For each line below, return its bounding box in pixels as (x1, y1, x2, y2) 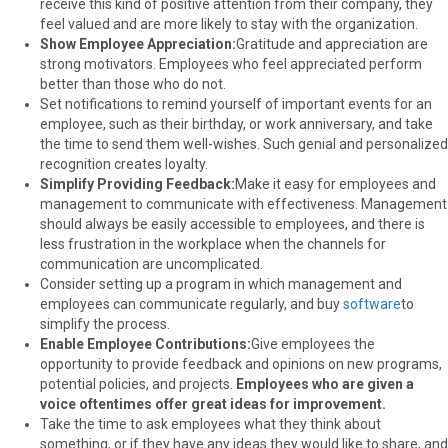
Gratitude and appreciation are (236, 35, 428, 52)
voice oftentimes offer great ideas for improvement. (40, 395, 386, 412)
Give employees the (251, 335, 375, 352)
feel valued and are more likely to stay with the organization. (40, 15, 418, 32)
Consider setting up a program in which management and (40, 275, 402, 292)
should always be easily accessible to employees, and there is (40, 215, 425, 232)
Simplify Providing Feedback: (40, 175, 235, 192)
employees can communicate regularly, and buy (40, 295, 343, 312)
